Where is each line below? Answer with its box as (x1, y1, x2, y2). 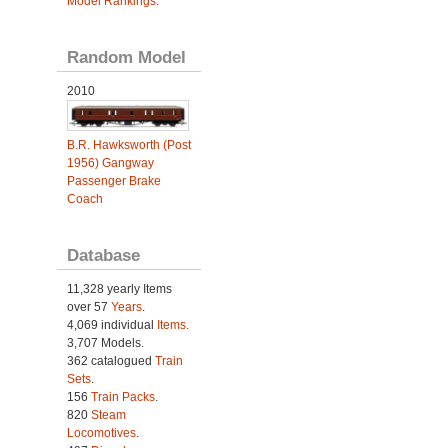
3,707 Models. (66, 335, 144, 350)
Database (66, 244, 140, 265)
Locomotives (66, 425, 136, 440)
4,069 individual (66, 317, 157, 332)
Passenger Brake (66, 173, 161, 188)
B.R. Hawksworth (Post (66, 137, 191, 152)
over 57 (66, 299, 111, 314)
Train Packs (90, 389, 155, 404)
